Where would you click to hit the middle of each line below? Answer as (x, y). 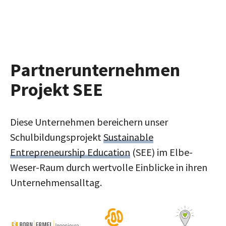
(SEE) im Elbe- (161, 152)
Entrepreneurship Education (70, 152)
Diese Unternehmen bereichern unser (89, 122)
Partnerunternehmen (95, 70)
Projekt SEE (56, 90)
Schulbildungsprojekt (57, 137)
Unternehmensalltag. (56, 182)
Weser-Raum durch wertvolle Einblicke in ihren (109, 167)
